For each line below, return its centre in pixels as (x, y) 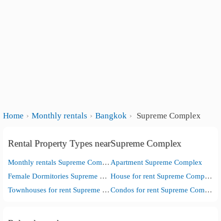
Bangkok (111, 116)
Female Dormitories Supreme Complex (104, 176)
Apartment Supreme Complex (156, 162)
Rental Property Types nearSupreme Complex (95, 143)
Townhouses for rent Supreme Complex (106, 190)
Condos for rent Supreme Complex (208, 190)
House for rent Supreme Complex (208, 176)
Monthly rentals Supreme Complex (106, 162)
